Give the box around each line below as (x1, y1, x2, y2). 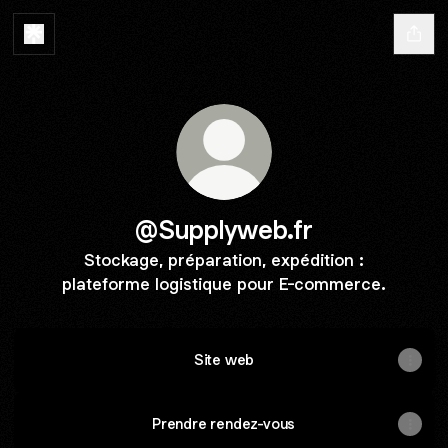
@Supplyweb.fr (135, 213, 313, 246)
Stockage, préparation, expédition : (84, 249, 364, 271)
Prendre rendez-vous (151, 414, 297, 433)
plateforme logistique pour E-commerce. (62, 273, 386, 295)
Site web (193, 350, 255, 369)
